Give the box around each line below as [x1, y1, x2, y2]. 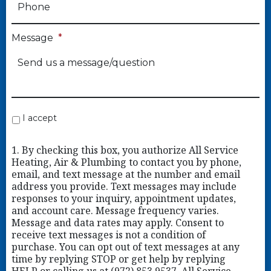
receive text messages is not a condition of [11, 228, 206, 242]
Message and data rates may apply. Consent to [11, 216, 224, 230]
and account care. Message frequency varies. [11, 204, 219, 218]
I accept [22, 113, 57, 124]
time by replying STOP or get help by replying [11, 252, 226, 266]
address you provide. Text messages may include [11, 180, 237, 194]
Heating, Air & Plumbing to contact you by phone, [11, 155, 241, 169]
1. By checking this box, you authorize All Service [11, 143, 238, 157]
